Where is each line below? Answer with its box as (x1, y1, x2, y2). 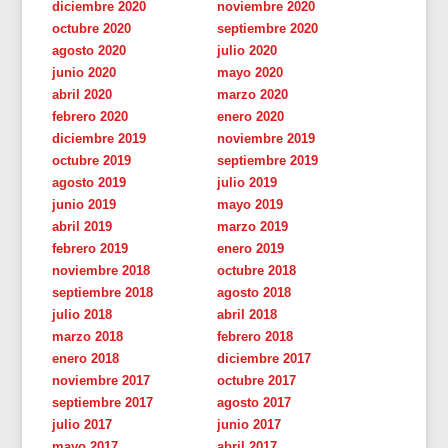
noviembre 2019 (217, 130, 316, 146)
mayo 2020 (217, 64, 284, 80)
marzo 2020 (217, 86, 289, 102)
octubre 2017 (217, 372, 297, 388)
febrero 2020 (52, 108, 129, 124)
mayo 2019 (217, 196, 284, 212)
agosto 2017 (217, 394, 292, 410)
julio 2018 (52, 306, 113, 322)
